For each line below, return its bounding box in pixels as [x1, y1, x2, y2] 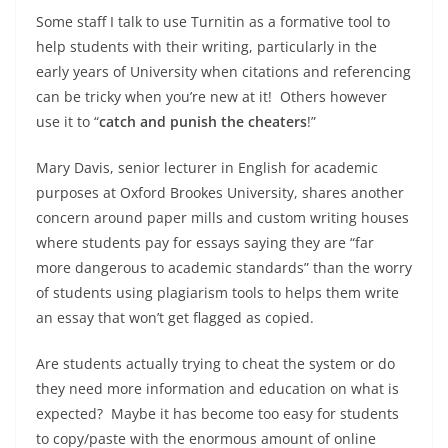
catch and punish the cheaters [99, 111, 307, 131]
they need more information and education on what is [36, 378, 399, 398]
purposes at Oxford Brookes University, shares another [36, 182, 404, 202]
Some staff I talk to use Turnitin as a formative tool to [36, 11, 390, 31]
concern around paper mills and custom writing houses [36, 207, 409, 227]
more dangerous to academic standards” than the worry [36, 257, 412, 277]
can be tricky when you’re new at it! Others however [36, 86, 387, 106]
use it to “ [36, 111, 99, 131]
